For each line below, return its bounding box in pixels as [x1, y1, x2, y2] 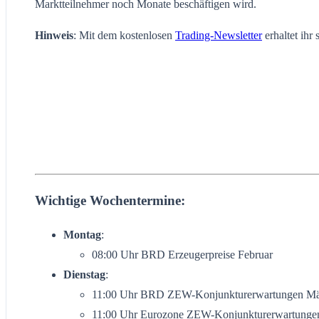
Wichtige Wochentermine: [35, 192, 185, 208]
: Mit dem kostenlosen [73, 28, 175, 41]
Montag [63, 229, 101, 241]
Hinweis [35, 28, 73, 41]
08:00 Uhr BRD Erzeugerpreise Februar [92, 249, 273, 261]
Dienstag [63, 268, 105, 281]
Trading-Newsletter [175, 28, 262, 41]
